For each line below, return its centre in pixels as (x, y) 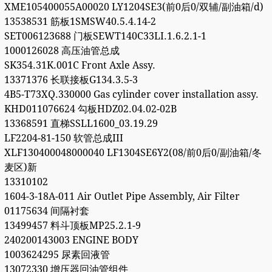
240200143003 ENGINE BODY (71, 240)
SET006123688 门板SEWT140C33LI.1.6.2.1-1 (105, 36)
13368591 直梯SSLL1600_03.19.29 (81, 124)
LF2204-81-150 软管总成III (63, 138)
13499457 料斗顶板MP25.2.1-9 (72, 226)
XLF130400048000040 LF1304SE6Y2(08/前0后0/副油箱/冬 (133, 153)
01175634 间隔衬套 (46, 211)
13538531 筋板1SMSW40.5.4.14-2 (80, 22)
